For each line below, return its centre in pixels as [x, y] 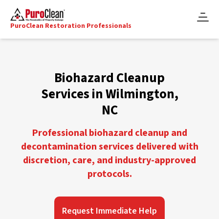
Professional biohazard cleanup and [109, 133]
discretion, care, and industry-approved [109, 160]
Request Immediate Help [109, 211]
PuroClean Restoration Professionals [71, 26]
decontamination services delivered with [109, 146]
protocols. [109, 174]
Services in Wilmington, [109, 94]
